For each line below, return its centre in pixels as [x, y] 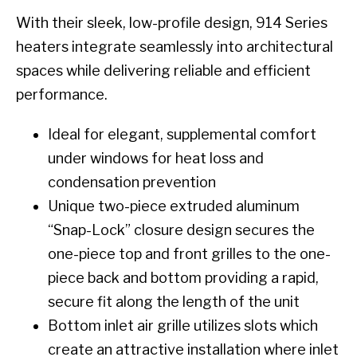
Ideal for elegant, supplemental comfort [182, 134]
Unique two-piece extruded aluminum [174, 206]
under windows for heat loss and [156, 158]
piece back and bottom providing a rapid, [183, 277]
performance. [62, 94]
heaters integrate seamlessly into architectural [175, 46]
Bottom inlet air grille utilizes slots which [183, 325]
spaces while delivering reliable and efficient [163, 70]
